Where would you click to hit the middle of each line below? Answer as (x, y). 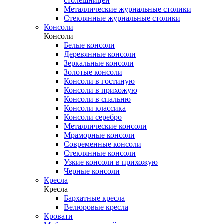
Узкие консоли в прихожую (111, 162)
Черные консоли (92, 171)
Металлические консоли (105, 126)
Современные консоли (103, 144)
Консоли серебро (93, 117)
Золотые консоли (93, 72)
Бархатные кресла (94, 198)
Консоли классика (95, 108)
